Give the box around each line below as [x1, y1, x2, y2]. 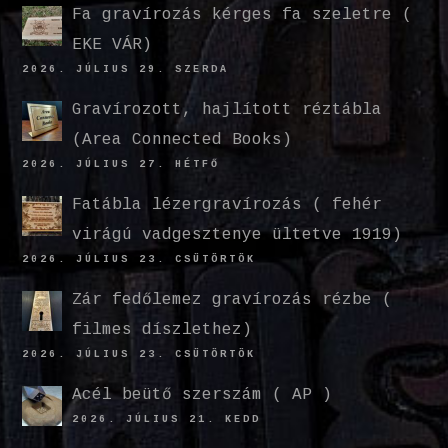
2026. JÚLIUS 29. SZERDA [22, 64, 230, 76]
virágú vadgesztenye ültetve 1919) [72, 226, 403, 245]
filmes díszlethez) [72, 321, 253, 340]
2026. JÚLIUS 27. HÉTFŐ [22, 159, 221, 171]
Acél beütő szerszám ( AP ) [72, 386, 333, 405]
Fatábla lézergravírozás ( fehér [72, 196, 383, 215]
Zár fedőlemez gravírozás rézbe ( [72, 291, 393, 310]
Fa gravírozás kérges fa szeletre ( [72, 6, 413, 25]
